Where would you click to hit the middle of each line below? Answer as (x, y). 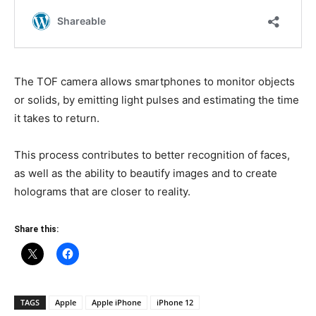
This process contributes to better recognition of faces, (152, 155)
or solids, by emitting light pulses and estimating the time (157, 100)
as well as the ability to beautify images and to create (146, 174)
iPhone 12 (175, 303)
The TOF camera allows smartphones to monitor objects (154, 82)
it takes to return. (57, 119)
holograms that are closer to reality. (102, 192)
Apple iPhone (116, 303)
